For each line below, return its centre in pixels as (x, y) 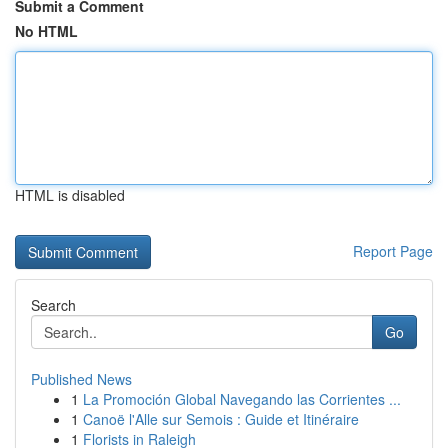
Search (53, 305)
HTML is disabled (70, 195)
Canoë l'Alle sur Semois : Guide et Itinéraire (221, 419)
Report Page (393, 251)
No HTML (46, 31)
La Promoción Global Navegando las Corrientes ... (242, 399)
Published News (81, 379)
